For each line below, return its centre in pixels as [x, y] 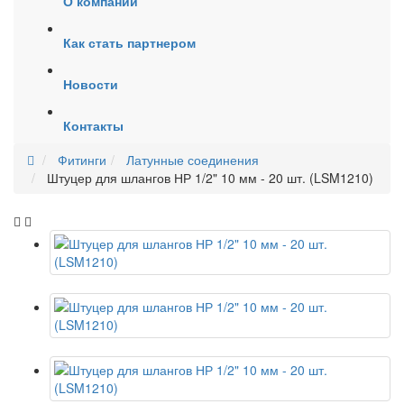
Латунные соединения [193, 160]
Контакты [93, 126]
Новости [91, 84]
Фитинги [82, 160]
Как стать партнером [129, 43]
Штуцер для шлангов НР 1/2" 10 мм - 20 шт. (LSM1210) [210, 178]
